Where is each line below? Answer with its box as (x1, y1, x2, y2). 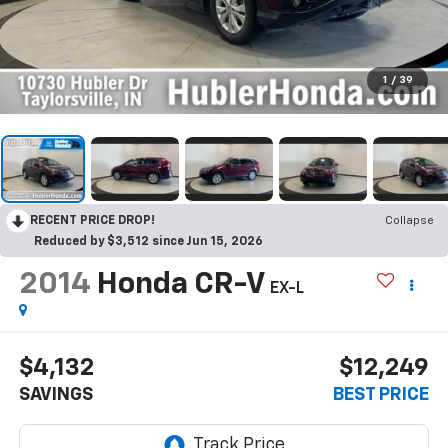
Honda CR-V (96, 269, 264, 300)
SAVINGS (18, 386, 93, 405)
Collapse (385, 214, 434, 227)
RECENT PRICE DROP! (30, 214, 155, 227)
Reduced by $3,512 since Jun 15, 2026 (34, 235, 263, 248)
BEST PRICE (333, 386, 430, 405)
